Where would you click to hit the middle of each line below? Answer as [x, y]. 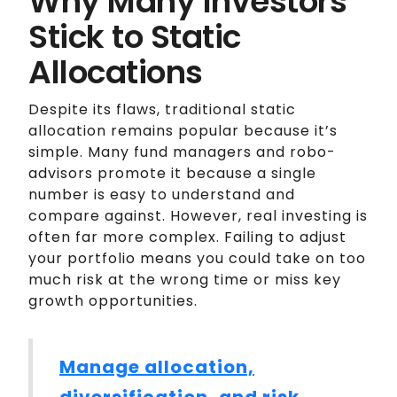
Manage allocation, [157, 367]
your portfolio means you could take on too [197, 259]
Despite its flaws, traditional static [162, 110]
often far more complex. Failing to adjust [187, 237]
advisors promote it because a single [172, 174]
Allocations [116, 73]
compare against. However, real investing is [198, 216]
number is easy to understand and [162, 195]
